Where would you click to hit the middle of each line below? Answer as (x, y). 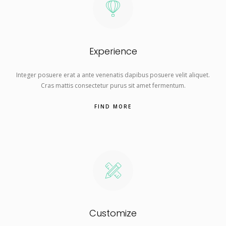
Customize (113, 213)
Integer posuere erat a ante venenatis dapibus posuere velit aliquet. (113, 75)
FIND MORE (113, 106)
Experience (113, 51)
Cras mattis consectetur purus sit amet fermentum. (113, 86)
